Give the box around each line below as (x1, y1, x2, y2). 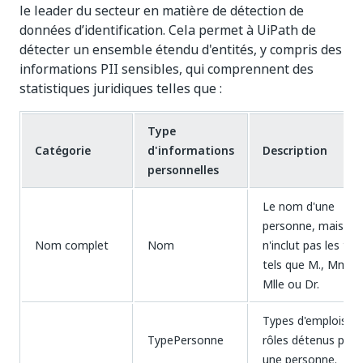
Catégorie (35, 142, 91, 159)
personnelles (147, 161, 219, 178)
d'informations (147, 142, 234, 159)
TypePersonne (147, 331, 224, 348)
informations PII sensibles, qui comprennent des (19, 59, 314, 79)
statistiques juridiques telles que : (19, 79, 222, 98)
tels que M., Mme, (263, 256, 358, 273)
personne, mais (263, 217, 344, 234)
